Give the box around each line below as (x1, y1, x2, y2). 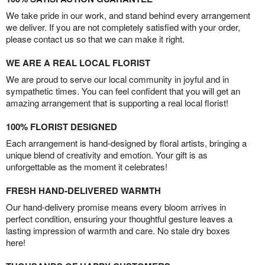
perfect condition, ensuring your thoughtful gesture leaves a (6, 212, 232, 225)
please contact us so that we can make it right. (6, 33, 185, 46)
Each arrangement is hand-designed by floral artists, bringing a (6, 137, 247, 150)
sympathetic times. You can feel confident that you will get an (6, 85, 240, 98)
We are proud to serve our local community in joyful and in (6, 73, 229, 86)
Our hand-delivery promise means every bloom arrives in (6, 201, 226, 214)
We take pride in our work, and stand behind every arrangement (6, 9, 250, 22)
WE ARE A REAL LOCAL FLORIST (6, 56, 150, 70)
